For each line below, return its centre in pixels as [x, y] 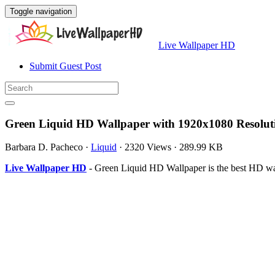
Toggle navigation [41, 11]
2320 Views [148, 147]
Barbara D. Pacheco [44, 147]
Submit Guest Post [65, 66]
